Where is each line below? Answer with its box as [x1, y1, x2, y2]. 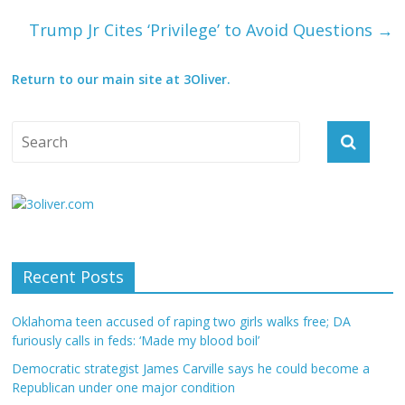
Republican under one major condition [12, 379, 236, 397]
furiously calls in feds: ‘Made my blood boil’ [12, 332, 260, 350]
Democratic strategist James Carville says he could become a [12, 360, 371, 378]
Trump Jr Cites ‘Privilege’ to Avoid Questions [28, 19, 377, 42]
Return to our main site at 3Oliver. [12, 71, 231, 89]
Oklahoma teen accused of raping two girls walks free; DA [12, 313, 352, 331]
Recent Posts [23, 266, 125, 288]
